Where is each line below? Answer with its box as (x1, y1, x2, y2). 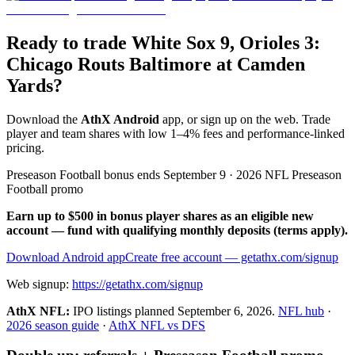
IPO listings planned (70, 303, 174, 318)
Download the (6, 112, 81, 126)
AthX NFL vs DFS (109, 318, 205, 332)
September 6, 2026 (177, 303, 272, 318)
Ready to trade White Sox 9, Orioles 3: (6, 32, 320, 53)
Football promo (6, 181, 83, 196)
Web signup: (6, 277, 69, 291)
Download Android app (6, 250, 125, 264)
